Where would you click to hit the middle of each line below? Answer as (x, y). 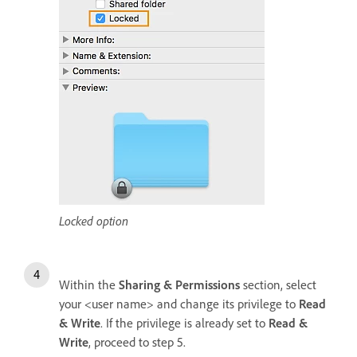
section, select (278, 285)
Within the (89, 285)
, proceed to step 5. (137, 342)
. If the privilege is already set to (184, 323)
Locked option (94, 221)
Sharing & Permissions (179, 285)
